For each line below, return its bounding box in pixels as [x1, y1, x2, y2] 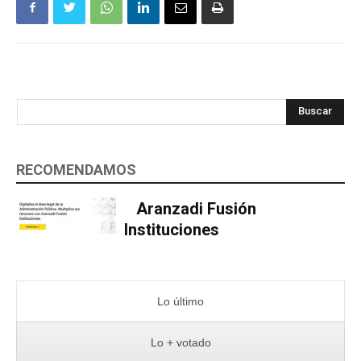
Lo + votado [150, 336, 211, 350]
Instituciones [124, 220, 220, 240]
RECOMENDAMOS [16, 160, 136, 178]
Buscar [298, 105, 332, 118]
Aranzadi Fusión [136, 199, 257, 219]
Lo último [157, 295, 204, 309]
